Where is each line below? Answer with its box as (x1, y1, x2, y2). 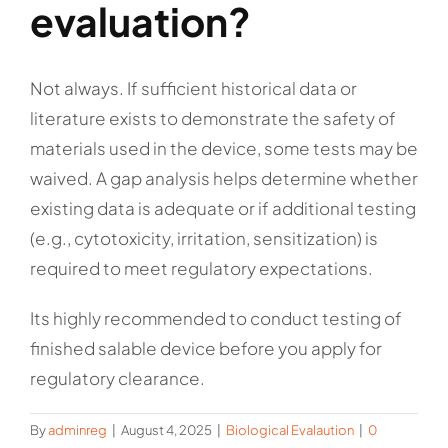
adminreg (48, 422, 107, 439)
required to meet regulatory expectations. (30, 257, 373, 280)
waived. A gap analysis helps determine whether (30, 167, 418, 190)
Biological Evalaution (226, 422, 354, 439)
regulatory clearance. (30, 367, 205, 390)
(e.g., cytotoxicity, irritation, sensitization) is (30, 227, 378, 250)
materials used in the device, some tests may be (30, 137, 418, 160)
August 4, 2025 (121, 422, 212, 439)
